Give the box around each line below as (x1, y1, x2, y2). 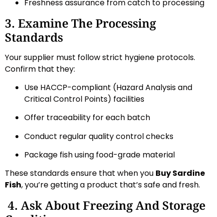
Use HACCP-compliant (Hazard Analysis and (24, 81, 192, 93)
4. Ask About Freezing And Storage (5, 197, 205, 213)
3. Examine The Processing (5, 15, 156, 31)
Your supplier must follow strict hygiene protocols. (5, 51, 195, 63)
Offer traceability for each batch (24, 112, 150, 124)
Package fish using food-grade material (24, 149, 175, 161)
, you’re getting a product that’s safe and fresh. (21, 179, 200, 191)
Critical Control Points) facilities (24, 93, 144, 105)
